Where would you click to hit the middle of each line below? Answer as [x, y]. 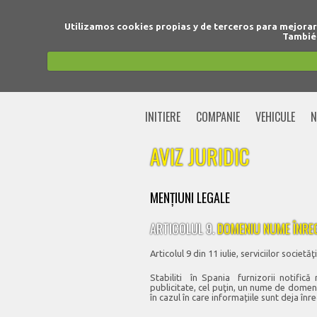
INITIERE [163, 117]
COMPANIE [218, 117]
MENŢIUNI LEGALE [190, 197]
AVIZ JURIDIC [200, 156]
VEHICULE [275, 117]
